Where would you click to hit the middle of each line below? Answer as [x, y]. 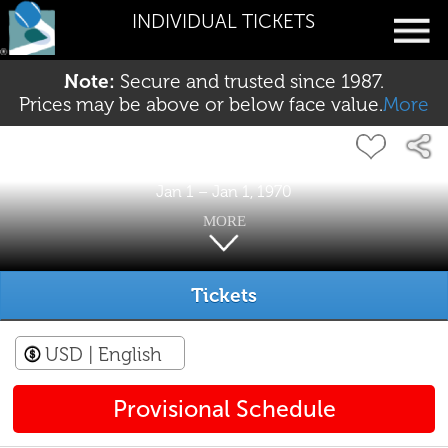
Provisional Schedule [224, 409]
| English [125, 354]
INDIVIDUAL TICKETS [224, 21]
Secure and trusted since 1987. [249, 81]
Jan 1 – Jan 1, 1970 [224, 191]
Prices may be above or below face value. [201, 104]
